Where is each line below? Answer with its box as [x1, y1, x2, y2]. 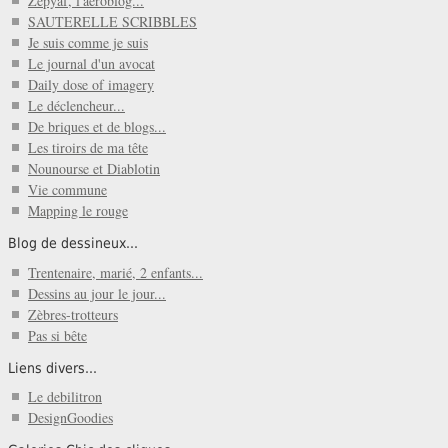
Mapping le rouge [28, 201, 128, 221]
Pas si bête [28, 325, 87, 345]
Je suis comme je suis [28, 33, 148, 53]
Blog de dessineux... [8, 235, 138, 252]
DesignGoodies [28, 408, 113, 428]
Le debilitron [28, 387, 102, 407]
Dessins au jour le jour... [28, 283, 166, 303]
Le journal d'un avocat [28, 54, 155, 74]
